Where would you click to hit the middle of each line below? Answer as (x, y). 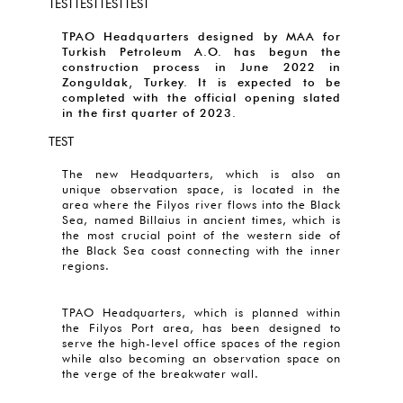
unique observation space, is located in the (201, 189)
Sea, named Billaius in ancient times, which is (201, 219)
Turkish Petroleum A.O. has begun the (201, 51)
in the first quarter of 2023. (149, 112)
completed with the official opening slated (201, 97)
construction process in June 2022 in (201, 67)
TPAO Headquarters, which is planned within (201, 312)
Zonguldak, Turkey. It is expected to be (201, 82)
